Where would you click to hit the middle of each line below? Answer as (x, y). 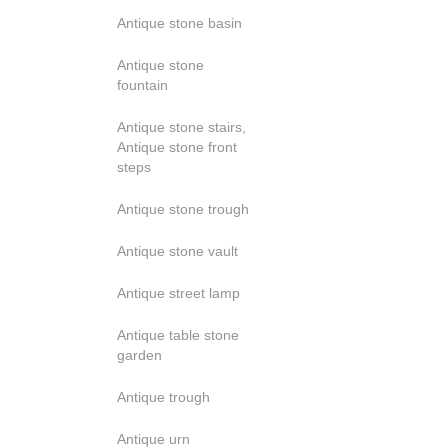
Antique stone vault (177, 251)
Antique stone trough (183, 209)
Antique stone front (177, 147)
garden (139, 355)
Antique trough (163, 397)
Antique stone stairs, (181, 127)
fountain (142, 85)
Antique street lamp (178, 293)
